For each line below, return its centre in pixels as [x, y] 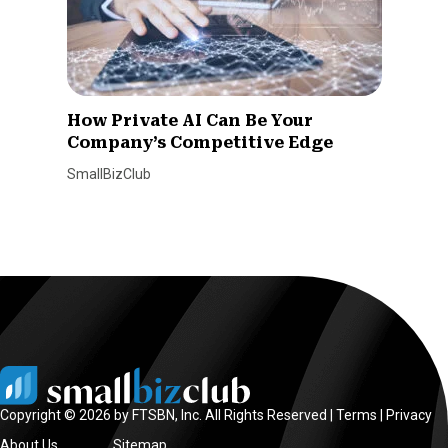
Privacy [409, 414]
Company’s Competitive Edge [199, 142]
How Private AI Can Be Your [189, 120]
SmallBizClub [108, 173]
